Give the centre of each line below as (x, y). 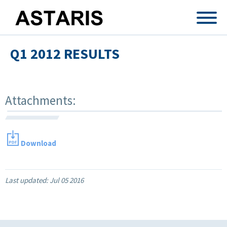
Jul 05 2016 (67, 180)
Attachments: (42, 100)
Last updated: (27, 180)
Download (39, 143)
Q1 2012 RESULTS (65, 54)
